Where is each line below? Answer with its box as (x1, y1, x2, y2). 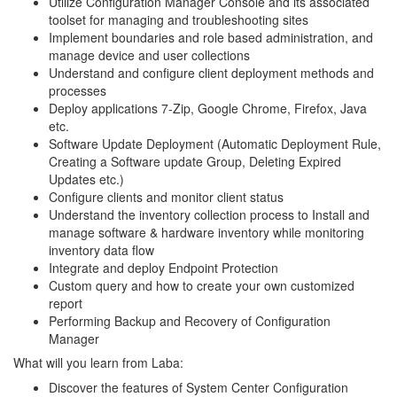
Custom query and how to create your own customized (49, 276, 354, 294)
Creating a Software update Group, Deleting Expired (49, 152, 341, 170)
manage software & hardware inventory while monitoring (49, 222, 364, 241)
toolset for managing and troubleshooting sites (49, 10, 308, 28)
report (49, 293, 82, 312)
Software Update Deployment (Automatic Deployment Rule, (49, 134, 381, 152)
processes (49, 81, 106, 99)
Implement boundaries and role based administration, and (49, 27, 373, 46)
